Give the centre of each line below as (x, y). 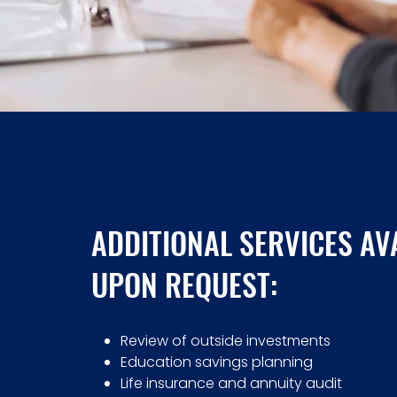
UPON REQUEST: (185, 284)
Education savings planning (217, 362)
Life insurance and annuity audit (232, 383)
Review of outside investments (226, 341)
